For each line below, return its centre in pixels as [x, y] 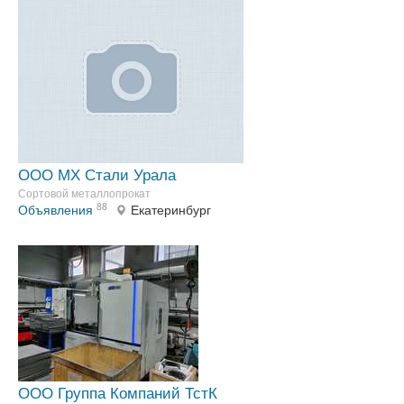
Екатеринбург [171, 210]
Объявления [55, 210]
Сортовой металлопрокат [84, 193]
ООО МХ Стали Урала [97, 174]
